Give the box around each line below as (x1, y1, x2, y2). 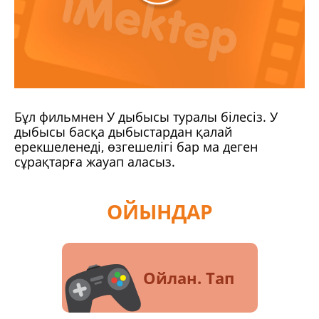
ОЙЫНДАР (106, 198, 213, 226)
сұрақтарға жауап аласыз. (14, 153, 175, 171)
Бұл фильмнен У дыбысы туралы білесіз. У (14, 108, 278, 126)
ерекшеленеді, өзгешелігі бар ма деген (14, 138, 258, 156)
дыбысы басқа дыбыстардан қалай (14, 123, 232, 141)
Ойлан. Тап (142, 267, 234, 289)
